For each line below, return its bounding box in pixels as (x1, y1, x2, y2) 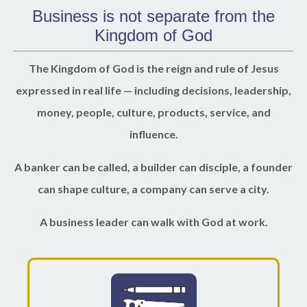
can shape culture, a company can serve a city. (38, 182, 269, 196)
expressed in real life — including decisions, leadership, (16, 84, 291, 97)
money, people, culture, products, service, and (36, 106, 271, 119)
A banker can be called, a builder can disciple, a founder (14, 160, 293, 174)
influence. (129, 127, 178, 141)
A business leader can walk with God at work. (39, 215, 268, 229)
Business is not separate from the (32, 7, 275, 26)
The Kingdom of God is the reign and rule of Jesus (28, 62, 279, 75)
